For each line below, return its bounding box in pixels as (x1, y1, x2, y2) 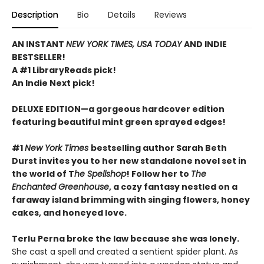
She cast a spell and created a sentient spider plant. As (12, 246, 238, 258)
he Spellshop (74, 168, 126, 180)
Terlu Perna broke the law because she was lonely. (12, 233, 239, 245)
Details (108, 9, 136, 21)
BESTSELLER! (12, 51, 65, 64)
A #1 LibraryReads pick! (12, 64, 116, 77)
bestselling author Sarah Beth (91, 142, 227, 154)
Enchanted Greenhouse (12, 181, 109, 193)
